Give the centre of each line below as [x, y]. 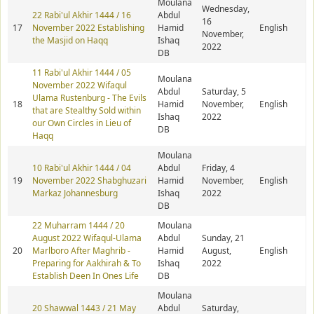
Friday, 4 [218, 168]
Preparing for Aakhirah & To [87, 264]
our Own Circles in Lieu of [82, 123]
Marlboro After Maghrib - [81, 251]
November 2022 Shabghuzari [89, 181]
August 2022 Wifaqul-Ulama [87, 238]
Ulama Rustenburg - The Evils [89, 98]
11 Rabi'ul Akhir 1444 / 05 [82, 73]
